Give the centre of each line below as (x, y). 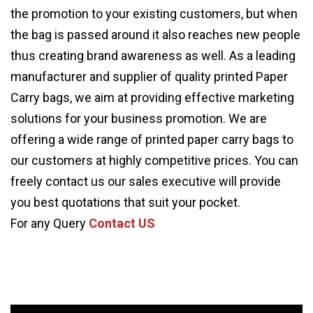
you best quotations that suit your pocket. (125, 202)
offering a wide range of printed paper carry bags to (152, 139)
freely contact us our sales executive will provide (146, 181)
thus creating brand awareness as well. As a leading (153, 56)
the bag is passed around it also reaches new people (155, 35)
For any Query (50, 223)
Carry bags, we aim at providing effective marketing (152, 97)
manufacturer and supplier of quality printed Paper (149, 77)
